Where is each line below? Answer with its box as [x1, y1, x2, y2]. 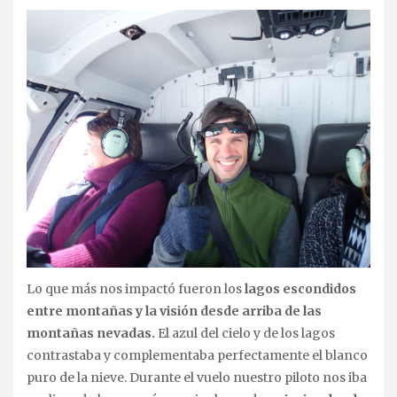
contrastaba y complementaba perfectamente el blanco [27, 347, 368, 364]
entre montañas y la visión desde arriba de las [27, 303, 322, 320]
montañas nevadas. [27, 325, 155, 342]
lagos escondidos [242, 281, 356, 298]
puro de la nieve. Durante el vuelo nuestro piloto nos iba [27, 370, 367, 386]
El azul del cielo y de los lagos [155, 325, 335, 342]
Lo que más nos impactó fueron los [27, 281, 242, 298]
